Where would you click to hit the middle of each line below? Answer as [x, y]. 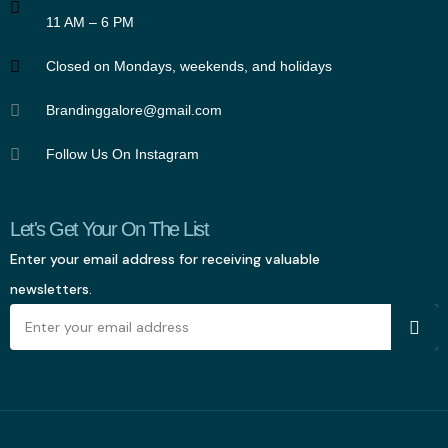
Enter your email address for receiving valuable [165, 259]
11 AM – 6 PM [90, 22]
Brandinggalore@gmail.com [134, 110]
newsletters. [51, 289]
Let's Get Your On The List [109, 229]
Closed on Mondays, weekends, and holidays [189, 66]
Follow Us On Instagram [123, 154]
